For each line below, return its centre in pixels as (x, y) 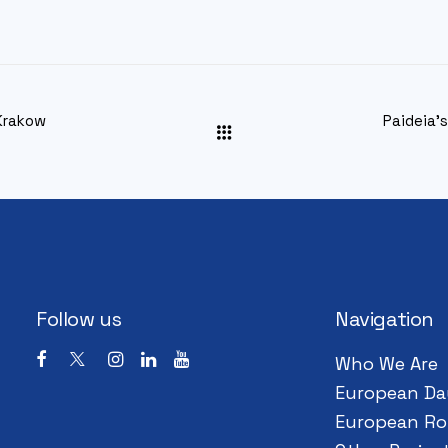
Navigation (384, 319)
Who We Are (386, 363)
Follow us (79, 319)
